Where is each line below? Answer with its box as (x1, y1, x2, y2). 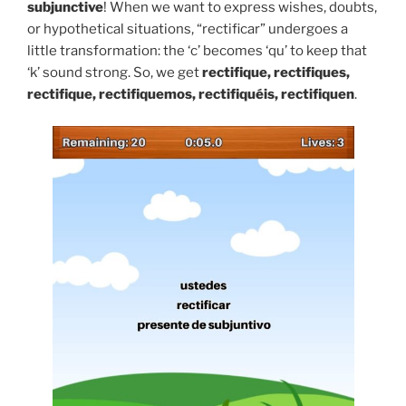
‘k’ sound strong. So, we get (27, 64, 202, 82)
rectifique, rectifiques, (202, 64, 350, 82)
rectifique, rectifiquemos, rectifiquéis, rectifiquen (27, 86, 354, 103)
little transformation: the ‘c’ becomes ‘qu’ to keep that (27, 43, 367, 60)
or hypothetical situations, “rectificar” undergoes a (27, 21, 348, 38)
